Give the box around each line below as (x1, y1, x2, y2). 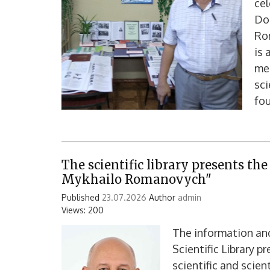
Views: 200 (61, 204, 104, 215)
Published (61, 192, 102, 202)
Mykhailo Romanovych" (61, 171, 212, 187)
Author (146, 192, 178, 202)
